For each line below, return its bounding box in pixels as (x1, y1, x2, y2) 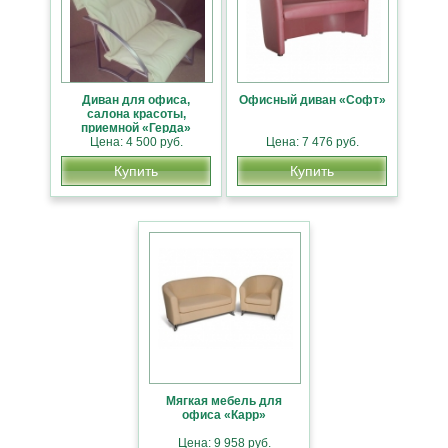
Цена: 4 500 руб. (89, 135, 183, 149)
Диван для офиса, (82, 93, 190, 107)
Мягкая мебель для (166, 394, 282, 408)
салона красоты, (86, 107, 186, 121)
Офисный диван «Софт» (238, 93, 386, 107)
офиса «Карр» (182, 408, 266, 422)
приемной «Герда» (81, 121, 191, 135)
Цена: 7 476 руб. (265, 135, 359, 149)
